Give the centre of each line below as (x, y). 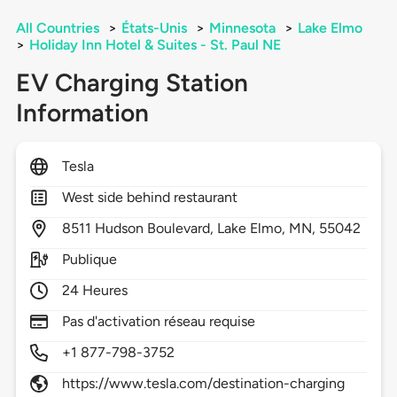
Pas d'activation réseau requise (159, 322)
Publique (90, 260)
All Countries (57, 28)
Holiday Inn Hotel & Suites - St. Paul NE (155, 45)
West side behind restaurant (150, 198)
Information (82, 113)
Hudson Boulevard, (156, 229)
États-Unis (154, 28)
